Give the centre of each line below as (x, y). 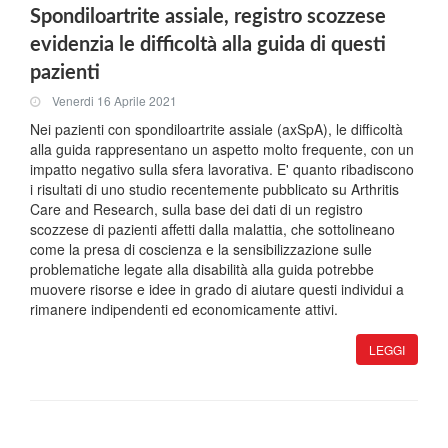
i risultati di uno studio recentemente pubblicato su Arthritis (214, 189)
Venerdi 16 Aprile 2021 (114, 100)
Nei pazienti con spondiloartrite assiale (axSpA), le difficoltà (216, 129)
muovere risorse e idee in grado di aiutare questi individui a (217, 289)
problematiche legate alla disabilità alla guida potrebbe (202, 269)
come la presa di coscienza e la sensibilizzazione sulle (201, 249)
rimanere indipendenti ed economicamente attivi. (184, 309)
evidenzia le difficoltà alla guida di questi (208, 45)
